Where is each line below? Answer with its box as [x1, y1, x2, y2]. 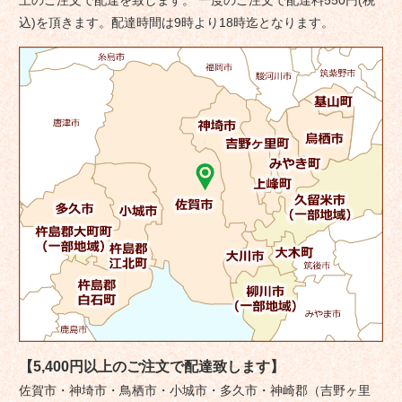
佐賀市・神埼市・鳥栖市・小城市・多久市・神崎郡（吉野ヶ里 [18, 382, 371, 398]
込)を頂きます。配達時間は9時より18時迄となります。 [18, 14, 334, 30]
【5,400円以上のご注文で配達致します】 [18, 358, 284, 374]
